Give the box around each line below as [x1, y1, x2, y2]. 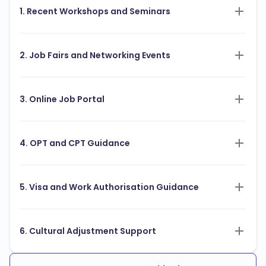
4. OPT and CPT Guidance [20, 137, 130, 150]
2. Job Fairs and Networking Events [20, 49, 170, 62]
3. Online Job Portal [20, 93, 104, 106]
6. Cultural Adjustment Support [20, 225, 156, 237]
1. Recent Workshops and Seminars [20, 5, 170, 18]
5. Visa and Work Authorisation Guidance [20, 181, 199, 194]
